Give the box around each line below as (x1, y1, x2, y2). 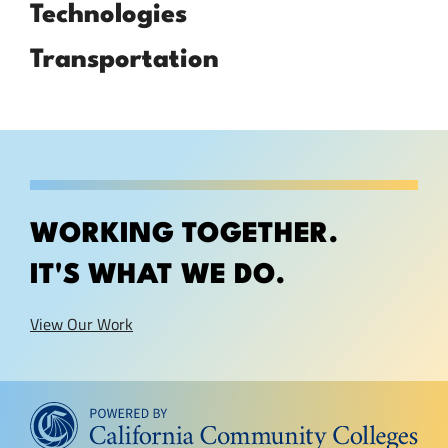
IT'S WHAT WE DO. (30, 262, 285, 291)
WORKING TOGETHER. (30, 221, 338, 250)
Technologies (30, 2, 187, 29)
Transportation (30, 47, 219, 74)
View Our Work (30, 312, 133, 337)
